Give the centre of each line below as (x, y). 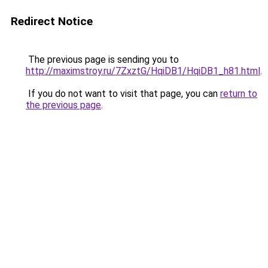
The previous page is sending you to (102, 60)
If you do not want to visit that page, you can (123, 94)
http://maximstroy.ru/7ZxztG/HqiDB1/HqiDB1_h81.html (143, 71)
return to (239, 94)
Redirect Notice (52, 21)
